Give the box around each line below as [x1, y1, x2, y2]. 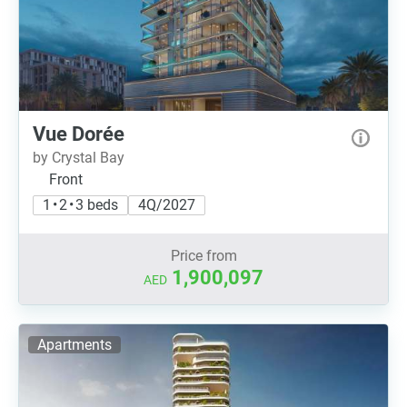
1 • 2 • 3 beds [43, 196, 118, 213]
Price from [170, 247, 237, 264]
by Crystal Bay [33, 149, 124, 166]
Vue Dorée [33, 123, 124, 145]
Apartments [37, 336, 112, 353]
